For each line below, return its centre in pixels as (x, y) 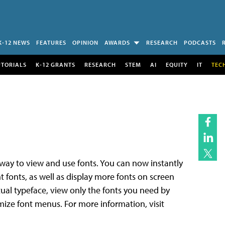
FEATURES (51, 42)
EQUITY (177, 64)
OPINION (85, 42)
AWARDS (117, 42)
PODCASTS (200, 42)
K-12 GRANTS (55, 64)
